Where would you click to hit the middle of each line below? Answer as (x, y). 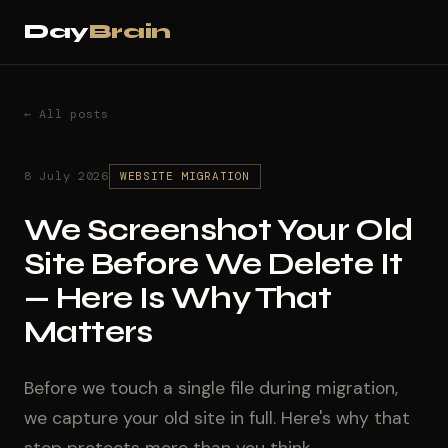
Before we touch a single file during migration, (211, 388)
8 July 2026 (66, 176)
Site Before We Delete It (213, 264)
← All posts (66, 114)
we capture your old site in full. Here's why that (217, 418)
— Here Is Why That (178, 298)
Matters (88, 332)
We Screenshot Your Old (218, 230)
